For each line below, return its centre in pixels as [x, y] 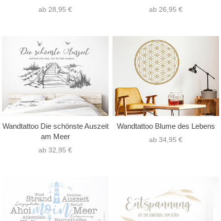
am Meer [55, 136]
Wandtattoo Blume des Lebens [166, 126]
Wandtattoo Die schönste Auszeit [55, 126]
